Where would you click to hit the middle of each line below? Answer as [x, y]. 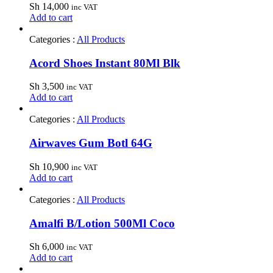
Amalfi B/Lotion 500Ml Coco [102, 223]
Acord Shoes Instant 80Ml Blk [105, 63]
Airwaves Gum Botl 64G [91, 143]
